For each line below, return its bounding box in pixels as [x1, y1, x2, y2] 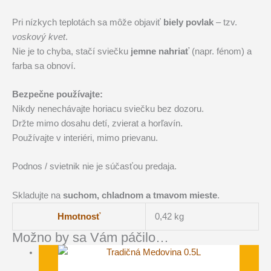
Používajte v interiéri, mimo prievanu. [12, 133, 158, 143]
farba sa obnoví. [12, 60, 76, 71]
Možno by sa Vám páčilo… [12, 229, 169, 245]
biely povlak [163, 17, 214, 27]
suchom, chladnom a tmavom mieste [63, 190, 217, 200]
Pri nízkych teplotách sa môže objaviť [12, 17, 163, 27]
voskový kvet [12, 31, 65, 42]
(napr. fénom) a [189, 46, 252, 56]
